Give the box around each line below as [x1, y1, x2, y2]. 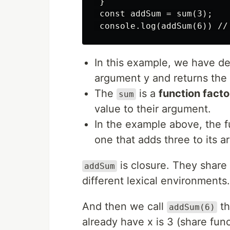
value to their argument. [94, 103, 211, 115]
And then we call [82, 200, 167, 213]
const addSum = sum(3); [94, 9, 213, 18]
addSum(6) [169, 202, 215, 212]
